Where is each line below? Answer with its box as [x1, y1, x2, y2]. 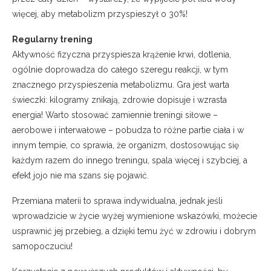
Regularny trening [12, 34, 93, 45]
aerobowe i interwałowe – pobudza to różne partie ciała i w [12, 125, 244, 135]
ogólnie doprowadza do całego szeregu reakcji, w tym [12, 65, 228, 75]
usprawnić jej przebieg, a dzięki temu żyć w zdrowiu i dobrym [12, 226, 256, 237]
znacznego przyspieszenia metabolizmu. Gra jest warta [12, 80, 229, 90]
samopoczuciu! [12, 241, 73, 252]
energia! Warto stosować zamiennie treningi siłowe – [12, 110, 218, 120]
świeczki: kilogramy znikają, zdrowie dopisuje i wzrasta [12, 95, 227, 105]
